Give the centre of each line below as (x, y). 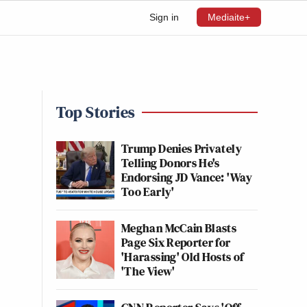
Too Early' (148, 192)
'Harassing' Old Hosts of (183, 257)
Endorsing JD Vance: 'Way (187, 177)
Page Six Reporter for (176, 242)
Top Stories (96, 112)
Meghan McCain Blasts (179, 228)
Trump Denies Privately (182, 148)
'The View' (148, 271)
